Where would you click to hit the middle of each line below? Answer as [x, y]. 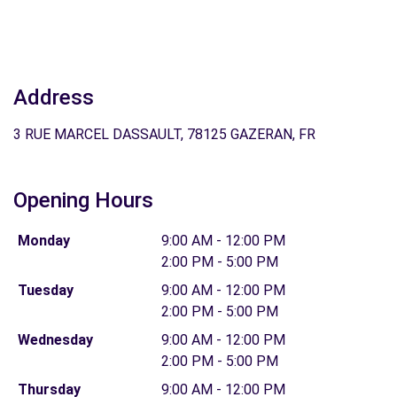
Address [54, 97]
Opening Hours [83, 200]
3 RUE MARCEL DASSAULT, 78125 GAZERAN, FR [164, 134]
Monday [43, 241]
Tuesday [45, 290]
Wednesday [55, 340]
